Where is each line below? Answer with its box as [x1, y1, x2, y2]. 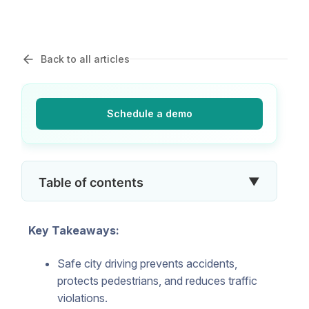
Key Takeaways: [28, 223, 119, 237]
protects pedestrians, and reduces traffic [57, 273, 257, 288]
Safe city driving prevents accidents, [57, 256, 237, 270]
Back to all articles [41, 52, 130, 65]
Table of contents [39, 175, 143, 190]
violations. [57, 290, 108, 305]
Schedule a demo [106, 107, 192, 119]
